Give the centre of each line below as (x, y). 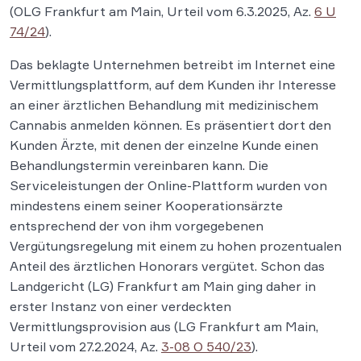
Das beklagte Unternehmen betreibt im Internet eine (172, 64)
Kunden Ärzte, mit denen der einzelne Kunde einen (164, 145)
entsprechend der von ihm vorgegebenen (137, 226)
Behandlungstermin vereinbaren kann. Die (139, 165)
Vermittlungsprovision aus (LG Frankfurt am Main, (164, 326)
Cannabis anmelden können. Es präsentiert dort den (170, 125)
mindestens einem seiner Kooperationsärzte (146, 205)
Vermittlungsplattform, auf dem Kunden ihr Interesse (173, 85)
